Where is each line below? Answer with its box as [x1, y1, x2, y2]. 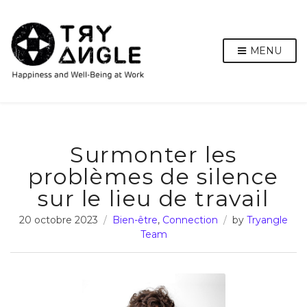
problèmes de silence [27, 162, 279, 190]
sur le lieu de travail [38, 184, 269, 212]
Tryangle [247, 213, 288, 226]
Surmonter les [70, 140, 237, 168]
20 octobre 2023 [19, 213, 98, 226]
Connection [162, 213, 218, 226]
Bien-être [112, 213, 158, 226]
